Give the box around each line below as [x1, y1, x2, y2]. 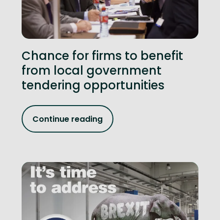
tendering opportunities [22, 77, 165, 93]
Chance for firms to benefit [22, 48, 183, 64]
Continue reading [32, 113, 103, 125]
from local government [22, 62, 162, 79]
